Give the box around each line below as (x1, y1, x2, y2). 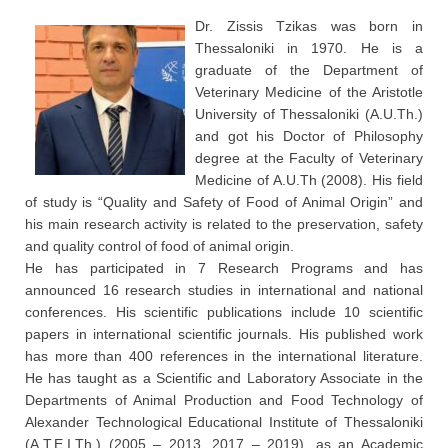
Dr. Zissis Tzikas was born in (195, 18, 423, 35)
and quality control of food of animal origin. (25, 238, 294, 255)
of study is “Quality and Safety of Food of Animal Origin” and (25, 194, 423, 211)
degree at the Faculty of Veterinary (195, 150, 423, 167)
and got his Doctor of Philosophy (195, 128, 423, 145)
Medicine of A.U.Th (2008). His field (195, 172, 423, 189)
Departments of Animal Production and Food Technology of (25, 392, 423, 409)
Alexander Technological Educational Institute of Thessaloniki (25, 414, 423, 431)
